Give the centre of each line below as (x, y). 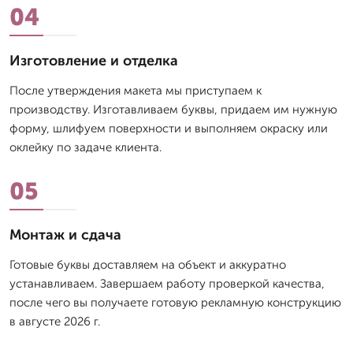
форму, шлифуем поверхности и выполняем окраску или (169, 129)
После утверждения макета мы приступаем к (136, 91)
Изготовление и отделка (94, 61)
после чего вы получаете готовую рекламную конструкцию (175, 303)
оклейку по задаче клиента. (85, 148)
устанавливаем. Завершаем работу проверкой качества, (167, 284)
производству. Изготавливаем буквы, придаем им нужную (173, 110)
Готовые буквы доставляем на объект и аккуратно (148, 265)
